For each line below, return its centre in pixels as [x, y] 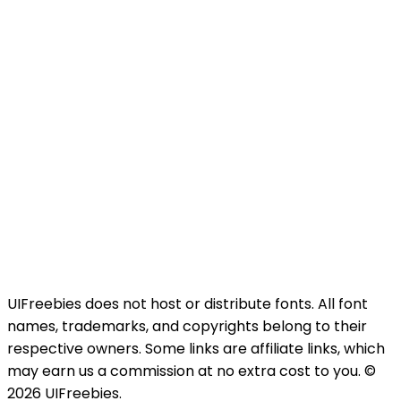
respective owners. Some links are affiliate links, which [196, 349]
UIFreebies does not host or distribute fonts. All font [188, 304]
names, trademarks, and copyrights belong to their [187, 327]
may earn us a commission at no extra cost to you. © [192, 371]
